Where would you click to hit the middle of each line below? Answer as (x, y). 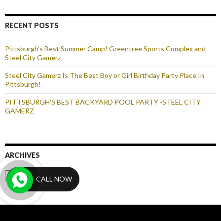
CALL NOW (54, 179)
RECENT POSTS (32, 26)
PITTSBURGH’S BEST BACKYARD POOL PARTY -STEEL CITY (103, 102)
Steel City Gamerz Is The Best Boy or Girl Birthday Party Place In (105, 75)
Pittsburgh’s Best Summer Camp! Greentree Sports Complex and (105, 49)
